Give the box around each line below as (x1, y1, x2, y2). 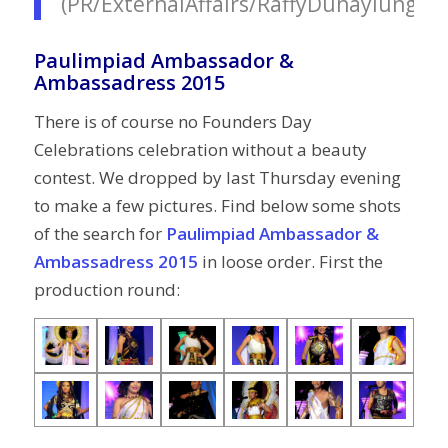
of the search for (33, 221, 162, 245)
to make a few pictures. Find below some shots (33, 193, 401, 217)
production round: (33, 277, 180, 301)
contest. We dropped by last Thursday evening (33, 165, 401, 189)
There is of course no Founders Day (33, 109, 312, 133)
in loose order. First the (197, 249, 383, 273)
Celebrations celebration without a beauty (33, 137, 367, 161)
